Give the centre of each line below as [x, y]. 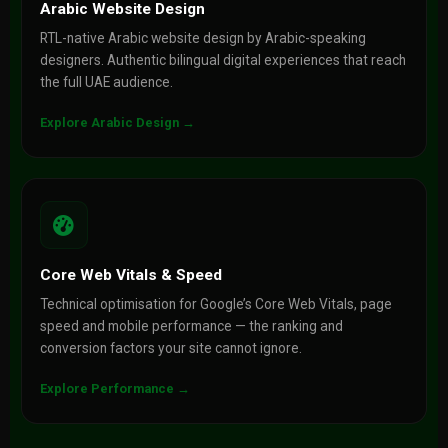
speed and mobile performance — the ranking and [191, 326]
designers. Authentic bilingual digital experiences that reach [222, 60]
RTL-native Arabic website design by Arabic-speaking [202, 38]
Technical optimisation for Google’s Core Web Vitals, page [215, 304]
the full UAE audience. [106, 82]
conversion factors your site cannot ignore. [170, 348]
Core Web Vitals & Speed [130, 275]
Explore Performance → [114, 388]
